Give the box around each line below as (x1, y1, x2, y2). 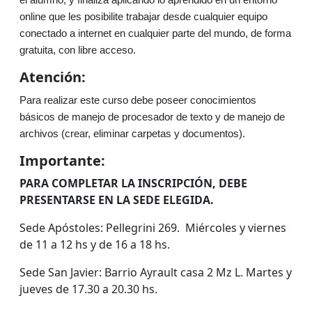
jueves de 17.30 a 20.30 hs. (19, 281, 160, 297)
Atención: (19, 68, 86, 86)
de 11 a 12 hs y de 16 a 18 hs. (19, 237, 170, 252)
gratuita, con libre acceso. (19, 45, 136, 56)
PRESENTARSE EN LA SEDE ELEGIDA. (19, 192, 214, 208)
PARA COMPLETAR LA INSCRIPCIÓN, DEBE (19, 175, 247, 191)
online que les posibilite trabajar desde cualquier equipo (19, 11, 267, 22)
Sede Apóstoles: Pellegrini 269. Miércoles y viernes (19, 220, 286, 235)
